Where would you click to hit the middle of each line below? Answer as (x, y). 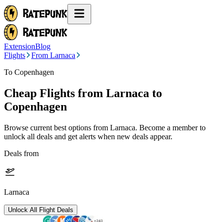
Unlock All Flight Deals (41, 210)
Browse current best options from (57, 127)
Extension (20, 46)
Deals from (21, 153)
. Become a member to (170, 127)
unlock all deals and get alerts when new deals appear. (88, 136)
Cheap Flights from (54, 93)
